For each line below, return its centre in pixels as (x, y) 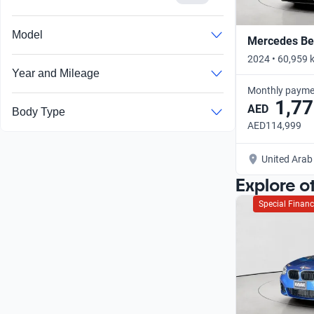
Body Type (39, 112)
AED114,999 (274, 125)
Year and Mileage (56, 74)
